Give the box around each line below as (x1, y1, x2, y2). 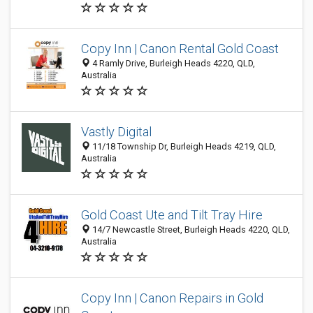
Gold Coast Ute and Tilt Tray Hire (81, 208, 263, 222)
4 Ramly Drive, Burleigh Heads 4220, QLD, (90, 58, 255, 68)
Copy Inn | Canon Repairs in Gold (81, 291, 263, 305)
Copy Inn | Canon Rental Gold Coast (81, 41, 279, 56)
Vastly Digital (81, 124, 152, 139)
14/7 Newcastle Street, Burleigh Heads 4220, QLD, (90, 224, 290, 235)
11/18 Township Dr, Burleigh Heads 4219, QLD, (90, 141, 276, 152)
